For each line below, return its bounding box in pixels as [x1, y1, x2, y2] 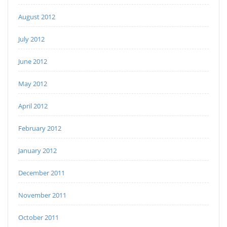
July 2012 [18, 34, 45, 44]
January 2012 [18, 146, 57, 156]
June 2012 [18, 57, 47, 66]
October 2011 [18, 213, 59, 222]
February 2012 [18, 124, 61, 133]
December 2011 [18, 168, 65, 178]
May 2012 [18, 79, 47, 89]
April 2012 [18, 101, 48, 111]
